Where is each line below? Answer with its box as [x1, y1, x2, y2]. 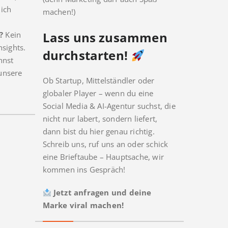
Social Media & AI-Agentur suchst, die [42, 101, 176, 111]
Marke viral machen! [42, 200, 124, 211]
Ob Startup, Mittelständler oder [42, 75, 155, 86]
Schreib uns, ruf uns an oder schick [42, 139, 168, 150]
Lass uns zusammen [42, 29, 167, 46]
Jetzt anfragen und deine [53, 187, 152, 198]
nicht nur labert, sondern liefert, [42, 113, 158, 124]
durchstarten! [42, 47, 131, 64]
